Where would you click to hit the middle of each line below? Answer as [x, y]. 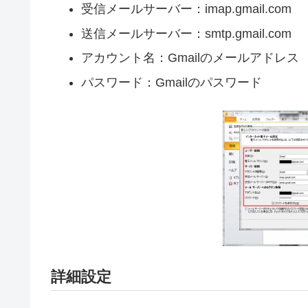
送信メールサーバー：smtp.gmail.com [186, 33]
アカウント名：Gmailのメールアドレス [190, 58]
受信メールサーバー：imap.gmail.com [186, 9]
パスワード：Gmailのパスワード [171, 82]
